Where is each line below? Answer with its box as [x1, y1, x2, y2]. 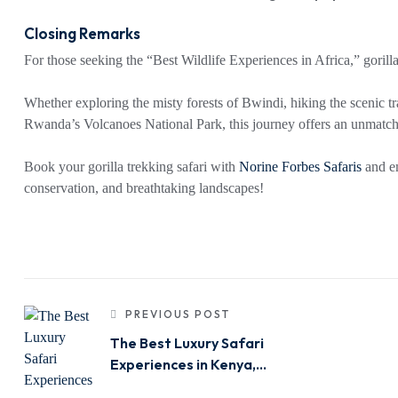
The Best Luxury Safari [110, 334, 264, 353]
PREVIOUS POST [125, 307, 230, 322]
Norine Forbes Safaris [239, 159, 362, 175]
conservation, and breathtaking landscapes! [24, 180, 264, 196]
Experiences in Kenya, [110, 355, 256, 374]
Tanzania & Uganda [110, 377, 239, 395]
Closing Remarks [24, 23, 140, 43]
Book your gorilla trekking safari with [24, 159, 239, 175]
